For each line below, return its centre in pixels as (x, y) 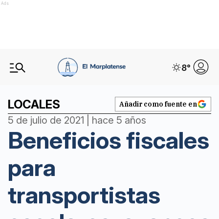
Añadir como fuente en (158, 104)
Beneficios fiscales (109, 140)
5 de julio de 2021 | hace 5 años (77, 120)
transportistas (84, 195)
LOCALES (34, 104)
